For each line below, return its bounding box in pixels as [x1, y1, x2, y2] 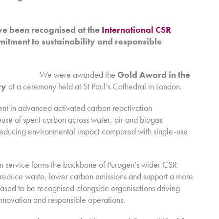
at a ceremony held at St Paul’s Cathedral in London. [6, 80, 182, 92]
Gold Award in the [117, 68, 190, 80]
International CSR [102, 23, 171, 35]
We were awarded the [40, 68, 117, 80]
